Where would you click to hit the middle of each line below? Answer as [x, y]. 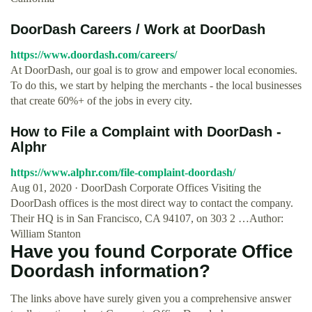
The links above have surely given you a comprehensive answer [151, 298]
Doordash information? [110, 271]
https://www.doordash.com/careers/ [94, 55]
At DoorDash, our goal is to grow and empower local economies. [154, 70]
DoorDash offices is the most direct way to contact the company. [152, 203]
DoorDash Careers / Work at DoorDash [138, 29]
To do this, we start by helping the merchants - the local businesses [156, 85]
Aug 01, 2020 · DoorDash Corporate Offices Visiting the [136, 188]
